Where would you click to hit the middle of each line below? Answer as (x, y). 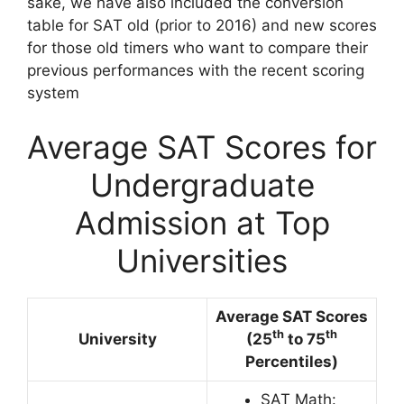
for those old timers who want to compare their (197, 48)
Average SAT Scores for (202, 147)
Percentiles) (292, 361)
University (117, 339)
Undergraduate (202, 184)
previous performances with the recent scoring (196, 70)
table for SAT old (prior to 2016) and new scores (202, 25)
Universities (202, 260)
